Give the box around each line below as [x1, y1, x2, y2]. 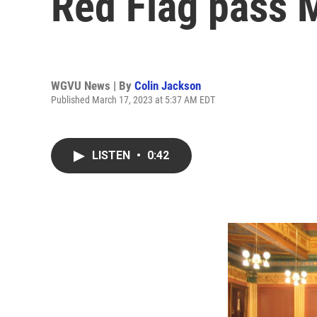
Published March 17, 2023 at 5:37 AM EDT [51, 93, 215, 105]
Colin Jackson [134, 78, 201, 93]
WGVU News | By [51, 78, 134, 93]
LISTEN [92, 149, 133, 162]
